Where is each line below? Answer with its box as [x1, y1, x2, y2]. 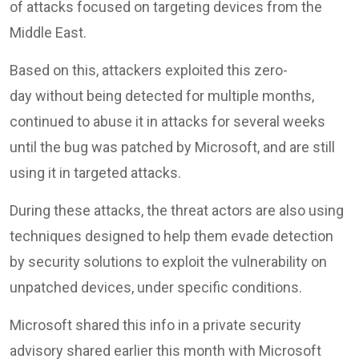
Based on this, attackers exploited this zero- [10, 61, 288, 79]
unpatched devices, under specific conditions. [10, 278, 302, 296]
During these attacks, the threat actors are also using [10, 201, 344, 219]
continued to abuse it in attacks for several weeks [10, 112, 325, 130]
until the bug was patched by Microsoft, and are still [10, 138, 335, 155]
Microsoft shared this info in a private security [10, 316, 301, 333]
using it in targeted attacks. [10, 163, 181, 181]
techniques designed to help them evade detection [10, 227, 333, 244]
